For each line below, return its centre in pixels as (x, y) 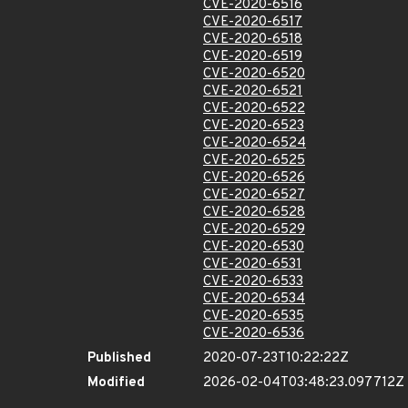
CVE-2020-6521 (253, 92)
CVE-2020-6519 (253, 57)
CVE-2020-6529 (254, 230)
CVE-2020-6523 (254, 126)
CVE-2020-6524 (255, 143)
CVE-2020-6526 (254, 178)
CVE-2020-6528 (254, 213)
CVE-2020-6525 (254, 161)
